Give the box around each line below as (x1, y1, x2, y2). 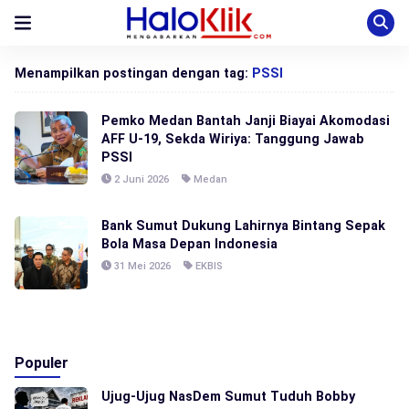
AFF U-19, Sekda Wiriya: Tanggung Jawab (101, 131, 364, 146)
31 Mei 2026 (111, 260, 171, 272)
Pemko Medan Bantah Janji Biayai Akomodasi (101, 113, 390, 128)
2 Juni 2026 (111, 173, 169, 185)
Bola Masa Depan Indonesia (101, 236, 278, 251)
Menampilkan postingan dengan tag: (15, 66, 252, 80)
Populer (15, 354, 68, 372)
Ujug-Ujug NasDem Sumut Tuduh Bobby (101, 389, 355, 404)
